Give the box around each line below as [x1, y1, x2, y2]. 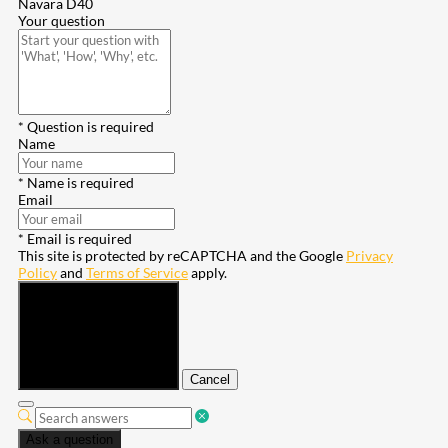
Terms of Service [86, 264, 188, 282]
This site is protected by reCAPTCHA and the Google [18, 247, 346, 265]
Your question [18, 12, 105, 30]
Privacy [346, 247, 393, 265]
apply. [188, 264, 227, 282]
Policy [18, 264, 57, 282]
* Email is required [18, 230, 132, 248]
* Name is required [18, 174, 134, 192]
